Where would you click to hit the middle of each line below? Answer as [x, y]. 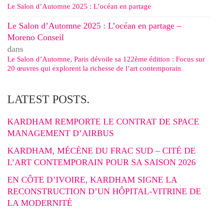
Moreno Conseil [36, 37]
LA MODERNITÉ [40, 203]
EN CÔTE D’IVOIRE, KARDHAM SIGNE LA [92, 179]
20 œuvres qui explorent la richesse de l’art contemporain [94, 68]
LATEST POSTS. [48, 99]
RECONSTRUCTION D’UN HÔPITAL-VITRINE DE [104, 191]
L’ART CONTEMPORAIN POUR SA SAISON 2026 [101, 162]
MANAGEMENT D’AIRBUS [61, 133]
